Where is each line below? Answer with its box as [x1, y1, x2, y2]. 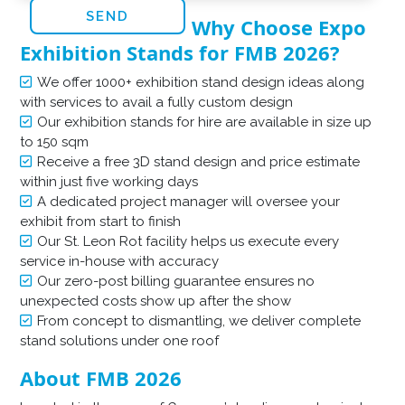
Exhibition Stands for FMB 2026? [20, 38, 341, 66]
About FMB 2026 [20, 363, 183, 391]
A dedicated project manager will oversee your [37, 193, 341, 210]
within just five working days [20, 173, 199, 190]
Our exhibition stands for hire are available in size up [37, 113, 372, 130]
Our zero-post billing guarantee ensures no [37, 272, 316, 289]
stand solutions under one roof [20, 332, 220, 349]
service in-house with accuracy [20, 252, 220, 269]
